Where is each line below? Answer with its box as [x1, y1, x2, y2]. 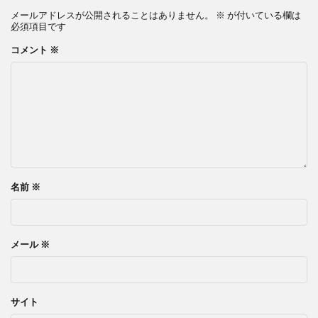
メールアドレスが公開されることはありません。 [11, 9, 214, 21]
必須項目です [11, 21, 66, 33]
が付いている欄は [225, 9, 301, 21]
